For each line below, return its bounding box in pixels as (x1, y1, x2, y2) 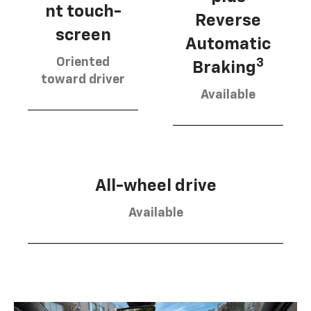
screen (55, 27, 111, 44)
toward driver (41, 74, 125, 87)
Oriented (56, 56, 110, 69)
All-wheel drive (94, 177, 217, 194)
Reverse (195, 12, 261, 29)
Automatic (185, 35, 271, 53)
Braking (192, 59, 256, 76)
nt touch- (44, 3, 121, 21)
